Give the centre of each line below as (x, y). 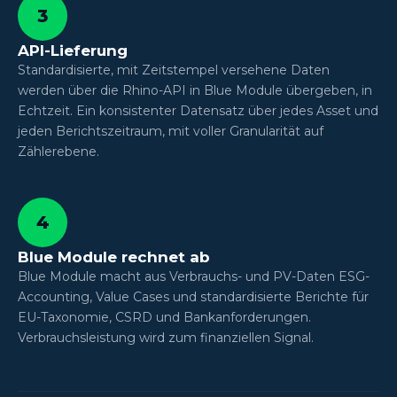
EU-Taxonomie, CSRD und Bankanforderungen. (164, 317)
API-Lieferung (73, 50)
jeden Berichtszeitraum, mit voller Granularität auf (171, 131)
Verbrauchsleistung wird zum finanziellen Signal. (166, 337)
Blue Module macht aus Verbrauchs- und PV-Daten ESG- (194, 276)
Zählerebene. (58, 151)
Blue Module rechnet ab (114, 257)
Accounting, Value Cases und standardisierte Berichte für (193, 296)
